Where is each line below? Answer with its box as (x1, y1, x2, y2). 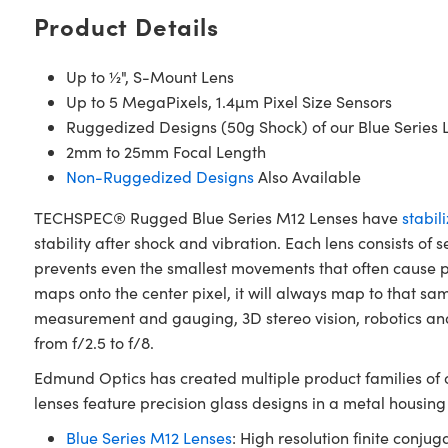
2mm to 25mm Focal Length (65, 141, 266, 162)
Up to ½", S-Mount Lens (65, 66, 234, 87)
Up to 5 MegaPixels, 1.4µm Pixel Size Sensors (65, 91, 392, 112)
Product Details (33, 9, 219, 42)
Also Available (253, 166, 361, 187)
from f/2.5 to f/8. (33, 332, 154, 353)
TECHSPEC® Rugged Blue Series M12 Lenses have (33, 207, 402, 228)
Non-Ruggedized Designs (65, 166, 254, 187)
